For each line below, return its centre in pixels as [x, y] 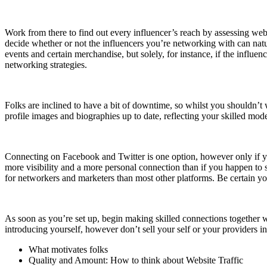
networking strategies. [46, 64]
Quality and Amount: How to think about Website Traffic [136, 260]
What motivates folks [68, 249]
